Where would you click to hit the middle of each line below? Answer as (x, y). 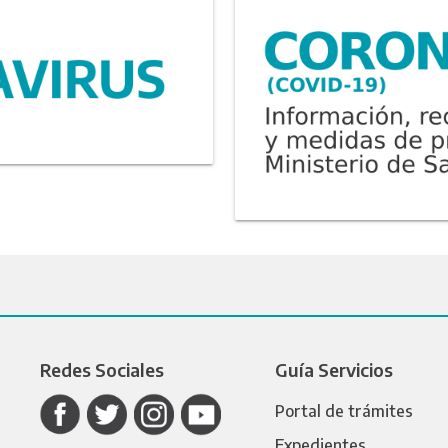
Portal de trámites (344, 410)
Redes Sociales (102, 369)
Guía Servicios (334, 369)
